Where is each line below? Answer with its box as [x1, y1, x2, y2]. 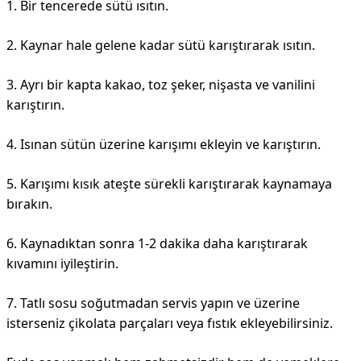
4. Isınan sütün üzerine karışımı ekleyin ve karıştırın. [6, 135, 321, 153]
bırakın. [6, 195, 52, 213]
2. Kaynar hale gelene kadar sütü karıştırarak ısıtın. [6, 36, 315, 54]
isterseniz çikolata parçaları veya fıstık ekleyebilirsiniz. [6, 314, 333, 332]
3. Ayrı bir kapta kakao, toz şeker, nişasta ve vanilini [6, 76, 315, 93]
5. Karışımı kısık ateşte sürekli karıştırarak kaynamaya [6, 175, 332, 193]
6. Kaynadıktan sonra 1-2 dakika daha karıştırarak [6, 234, 308, 252]
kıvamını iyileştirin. [6, 255, 118, 272]
